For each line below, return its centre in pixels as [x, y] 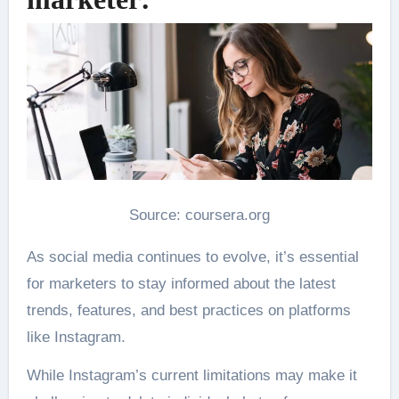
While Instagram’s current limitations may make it [191, 376]
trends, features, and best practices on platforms [188, 311]
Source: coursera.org [199, 216]
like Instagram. [76, 338]
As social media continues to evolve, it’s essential [192, 257]
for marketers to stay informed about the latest [181, 284]
